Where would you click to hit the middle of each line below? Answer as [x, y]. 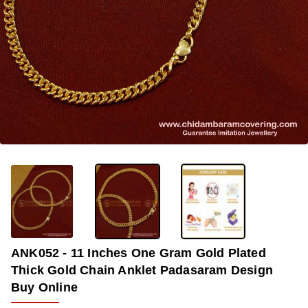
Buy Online [44, 287]
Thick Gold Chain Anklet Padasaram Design [142, 270]
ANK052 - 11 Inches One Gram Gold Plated [139, 253]
